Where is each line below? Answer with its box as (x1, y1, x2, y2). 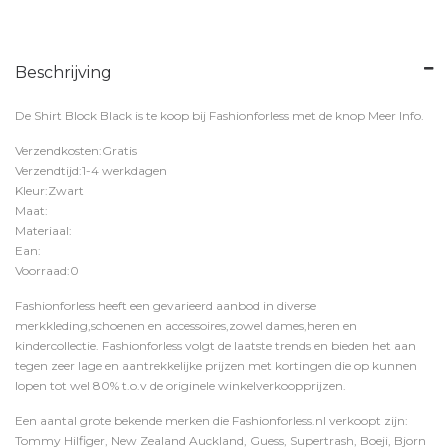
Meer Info (368, 108, 421, 123)
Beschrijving (15, 63, 112, 82)
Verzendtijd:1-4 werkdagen (15, 163, 167, 178)
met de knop (289, 108, 368, 123)
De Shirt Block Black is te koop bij (15, 108, 209, 123)
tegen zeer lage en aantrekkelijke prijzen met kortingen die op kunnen (15, 358, 417, 373)
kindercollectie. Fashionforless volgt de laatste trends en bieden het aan (15, 338, 416, 353)
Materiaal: (15, 223, 72, 238)
